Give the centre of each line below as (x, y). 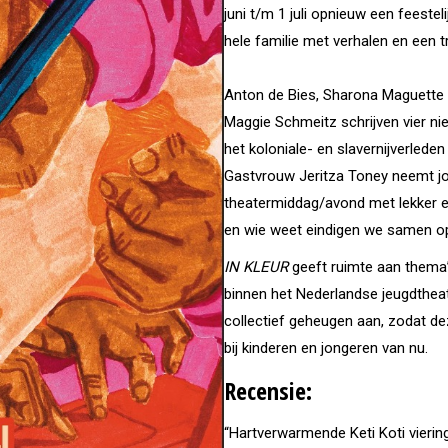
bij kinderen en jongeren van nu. (326, 348)
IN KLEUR (256, 267)
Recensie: (268, 390)
